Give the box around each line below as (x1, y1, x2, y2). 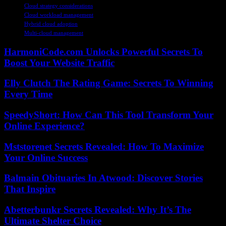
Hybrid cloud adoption (24, 20, 78, 27)
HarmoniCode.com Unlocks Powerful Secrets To (4, 46, 203, 57)
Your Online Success (4, 152, 88, 163)
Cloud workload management (24, 11, 93, 18)
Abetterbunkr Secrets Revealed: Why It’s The (4, 204, 191, 215)
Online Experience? (4, 120, 85, 131)
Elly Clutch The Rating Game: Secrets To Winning (4, 78, 213, 89)
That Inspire (4, 184, 55, 195)
